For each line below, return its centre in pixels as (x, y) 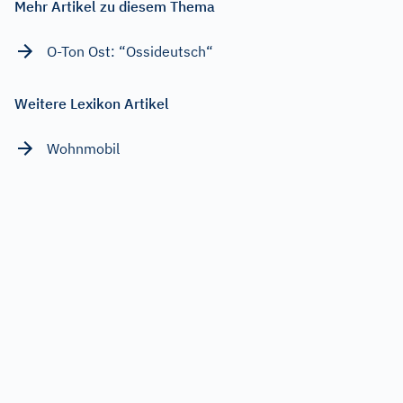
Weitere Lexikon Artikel (92, 103)
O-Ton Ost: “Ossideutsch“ (130, 51)
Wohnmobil (83, 148)
